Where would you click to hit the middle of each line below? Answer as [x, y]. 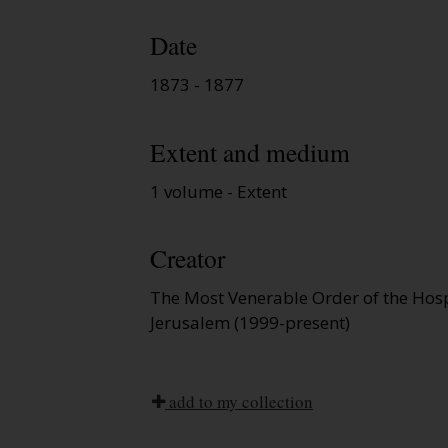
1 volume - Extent [218, 191]
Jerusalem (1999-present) [250, 323]
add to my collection [239, 402]
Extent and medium [250, 151]
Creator [187, 258]
